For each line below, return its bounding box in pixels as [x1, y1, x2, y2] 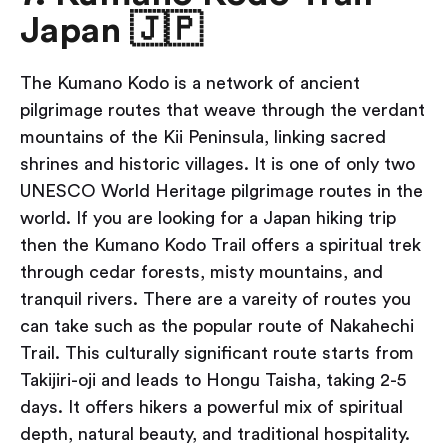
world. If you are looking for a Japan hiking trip [20, 209, 396, 228]
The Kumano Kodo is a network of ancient [20, 74, 360, 93]
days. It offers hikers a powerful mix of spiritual [20, 398, 403, 417]
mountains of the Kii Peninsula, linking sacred [20, 128, 386, 147]
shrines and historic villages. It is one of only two [20, 155, 415, 174]
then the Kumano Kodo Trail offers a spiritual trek [20, 236, 421, 255]
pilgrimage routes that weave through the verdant [20, 101, 425, 120]
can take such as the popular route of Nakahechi [20, 317, 414, 336]
